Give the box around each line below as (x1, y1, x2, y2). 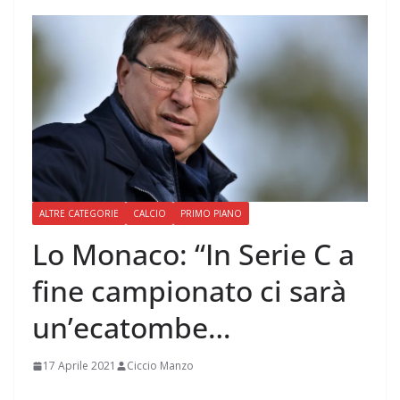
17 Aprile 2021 (43, 358, 116, 374)
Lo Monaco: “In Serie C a (32, 235, 354, 274)
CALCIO (133, 207, 166, 221)
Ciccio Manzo (127, 358, 194, 374)
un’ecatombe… (32, 308, 231, 347)
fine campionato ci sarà (32, 271, 346, 311)
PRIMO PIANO (180, 207, 242, 221)
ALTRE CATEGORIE (39, 207, 119, 221)
